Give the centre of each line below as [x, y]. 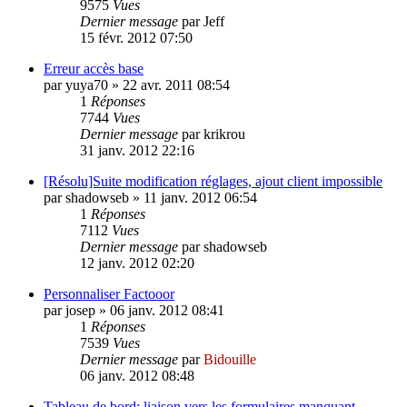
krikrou [224, 134]
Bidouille [230, 359]
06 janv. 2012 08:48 [137, 375]
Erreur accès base [94, 68]
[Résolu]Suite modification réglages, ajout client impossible [213, 181]
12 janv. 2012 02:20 [137, 263]
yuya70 [87, 84]
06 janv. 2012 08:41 [167, 310]
